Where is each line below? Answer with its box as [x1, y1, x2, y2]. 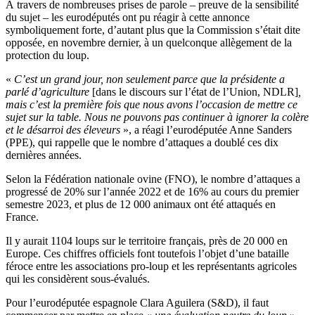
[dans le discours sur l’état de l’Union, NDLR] [89, 86, 298, 98]
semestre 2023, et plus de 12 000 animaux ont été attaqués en [6, 198, 276, 211]
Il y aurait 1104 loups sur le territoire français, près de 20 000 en [6, 235, 288, 247]
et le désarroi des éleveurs [6, 124, 120, 136]
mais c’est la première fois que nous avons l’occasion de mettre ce [6, 98, 297, 111]
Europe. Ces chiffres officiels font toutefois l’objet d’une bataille [6, 247, 289, 260]
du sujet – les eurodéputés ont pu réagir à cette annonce [6, 11, 250, 24]
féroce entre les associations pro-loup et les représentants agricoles [6, 260, 297, 273]
